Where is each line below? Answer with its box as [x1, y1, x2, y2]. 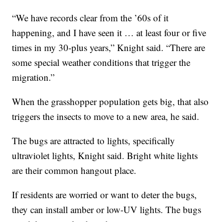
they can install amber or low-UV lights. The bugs [12, 203, 202, 216]
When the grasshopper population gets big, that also [12, 95, 209, 108]
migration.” [12, 71, 55, 83]
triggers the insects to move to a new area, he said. [12, 110, 200, 122]
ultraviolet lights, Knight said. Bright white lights [12, 149, 198, 162]
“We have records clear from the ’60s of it [12, 11, 169, 24]
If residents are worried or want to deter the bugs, [12, 188, 197, 201]
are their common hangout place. [12, 164, 137, 176]
